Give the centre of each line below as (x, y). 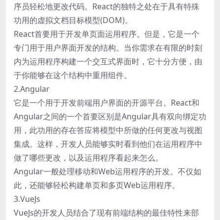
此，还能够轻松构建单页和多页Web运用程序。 (97, 185)
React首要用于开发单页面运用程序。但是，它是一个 (107, 34)
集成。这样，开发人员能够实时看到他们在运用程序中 (108, 144)
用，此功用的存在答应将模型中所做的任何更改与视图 (108, 130)
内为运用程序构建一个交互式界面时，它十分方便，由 (108, 61)
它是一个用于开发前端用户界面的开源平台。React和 (107, 102)
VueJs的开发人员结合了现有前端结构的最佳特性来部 (106, 212)
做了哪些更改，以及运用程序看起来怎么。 (88, 157)
